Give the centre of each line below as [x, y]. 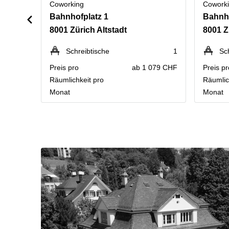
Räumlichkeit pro [77, 80]
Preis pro [64, 67]
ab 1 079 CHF [155, 67]
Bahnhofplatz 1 [79, 17]
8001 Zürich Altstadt [88, 30]
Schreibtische [88, 51]
